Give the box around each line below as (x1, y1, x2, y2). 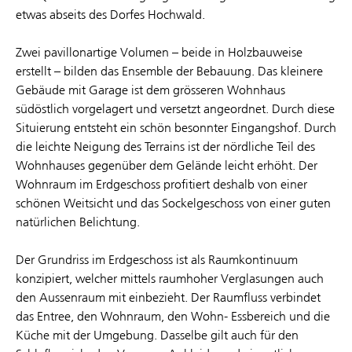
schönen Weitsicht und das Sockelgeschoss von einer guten (16, 195, 331, 211)
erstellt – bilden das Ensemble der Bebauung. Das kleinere (16, 63, 323, 79)
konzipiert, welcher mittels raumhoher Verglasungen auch (16, 270, 324, 286)
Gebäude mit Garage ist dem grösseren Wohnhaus (16, 82, 285, 97)
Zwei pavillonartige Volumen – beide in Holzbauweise (16, 44, 302, 60)
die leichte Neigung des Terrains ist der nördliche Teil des (16, 138, 315, 154)
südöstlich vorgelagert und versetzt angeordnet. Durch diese (16, 101, 335, 116)
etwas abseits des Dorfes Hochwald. (16, 6, 205, 22)
